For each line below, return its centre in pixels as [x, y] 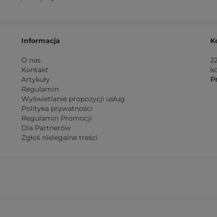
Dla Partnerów [46, 128]
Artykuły [36, 79]
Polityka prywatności [57, 108]
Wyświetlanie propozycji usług [73, 99]
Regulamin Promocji [57, 118]
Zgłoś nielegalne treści [60, 138]
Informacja [41, 41]
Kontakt [35, 70]
